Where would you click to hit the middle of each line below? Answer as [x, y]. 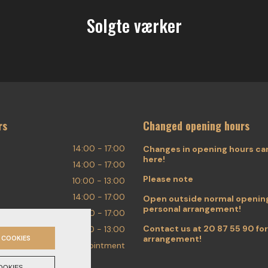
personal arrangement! [192, 209]
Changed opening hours [196, 126]
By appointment [93, 245]
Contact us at [173, 229]
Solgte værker [134, 25]
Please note [168, 179]
